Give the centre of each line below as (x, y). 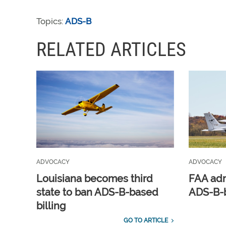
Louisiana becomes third (95, 179)
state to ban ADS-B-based (97, 192)
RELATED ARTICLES (111, 49)
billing (51, 206)
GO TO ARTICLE (146, 221)
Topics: (51, 21)
